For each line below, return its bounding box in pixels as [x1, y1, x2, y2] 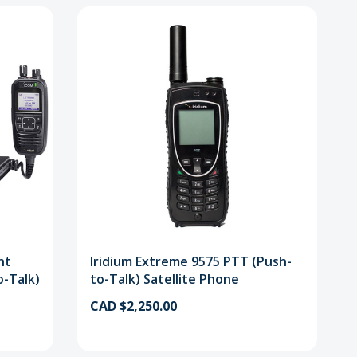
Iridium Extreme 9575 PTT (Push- [89, 253, 292, 271]
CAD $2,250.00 [89, 296, 177, 315]
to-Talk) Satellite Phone [89, 270, 239, 288]
